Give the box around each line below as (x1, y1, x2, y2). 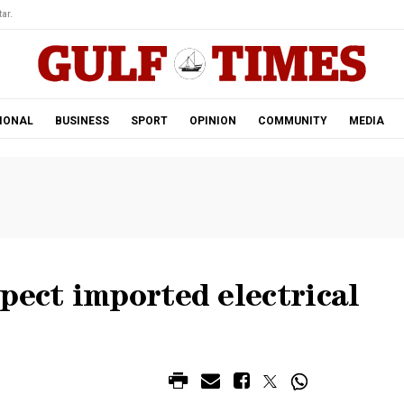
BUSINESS (54, 115, 109, 127)
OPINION (188, 115, 236, 127)
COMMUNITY (257, 115, 327, 127)
